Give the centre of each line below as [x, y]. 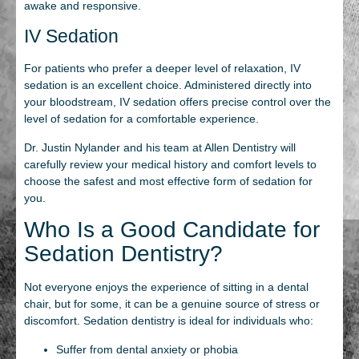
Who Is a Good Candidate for [172, 230]
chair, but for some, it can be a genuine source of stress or [172, 304]
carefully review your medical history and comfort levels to [170, 164]
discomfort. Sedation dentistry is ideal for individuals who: [169, 321]
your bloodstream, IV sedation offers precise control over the [177, 102]
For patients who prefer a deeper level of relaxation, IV [162, 69]
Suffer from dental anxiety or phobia [147, 349]
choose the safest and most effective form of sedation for [168, 181]
